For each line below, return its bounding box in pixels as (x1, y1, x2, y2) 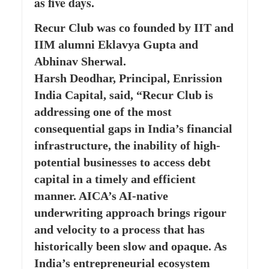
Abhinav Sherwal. (34, 54, 126, 68)
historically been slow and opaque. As (34, 239, 227, 253)
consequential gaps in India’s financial (34, 121, 232, 135)
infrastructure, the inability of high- (34, 138, 220, 152)
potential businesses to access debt (34, 155, 211, 169)
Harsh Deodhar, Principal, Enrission (34, 71, 222, 85)
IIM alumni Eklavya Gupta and (34, 37, 198, 51)
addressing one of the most (34, 104, 172, 118)
